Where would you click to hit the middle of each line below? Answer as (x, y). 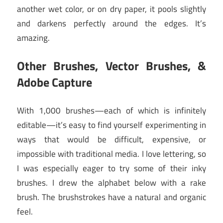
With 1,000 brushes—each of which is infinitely (111, 110)
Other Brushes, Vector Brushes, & (111, 66)
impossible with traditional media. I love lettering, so (111, 154)
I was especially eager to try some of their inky (111, 168)
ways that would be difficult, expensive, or (111, 139)
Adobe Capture (55, 82)
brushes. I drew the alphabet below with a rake (111, 182)
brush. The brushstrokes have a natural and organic (111, 197)
